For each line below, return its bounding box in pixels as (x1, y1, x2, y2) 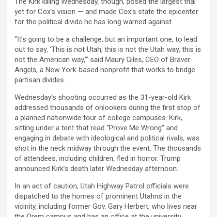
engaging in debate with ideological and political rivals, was (15, 134, 200, 142)
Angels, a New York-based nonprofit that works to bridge (15, 65, 195, 74)
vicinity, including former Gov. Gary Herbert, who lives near (15, 202, 197, 211)
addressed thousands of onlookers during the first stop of (15, 103, 201, 112)
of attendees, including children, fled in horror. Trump (15, 154, 181, 163)
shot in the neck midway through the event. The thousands (15, 144, 201, 153)
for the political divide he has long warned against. (15, 17, 173, 26)
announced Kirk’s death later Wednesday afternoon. (15, 164, 178, 173)
